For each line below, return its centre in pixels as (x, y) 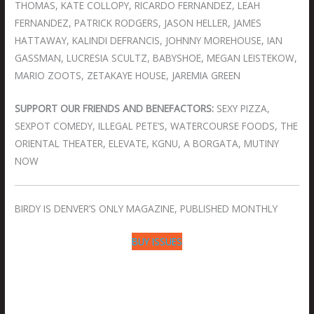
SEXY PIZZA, (242, 108)
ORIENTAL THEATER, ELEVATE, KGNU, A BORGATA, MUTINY (147, 143)
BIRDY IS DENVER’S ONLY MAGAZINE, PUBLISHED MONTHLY (146, 209)
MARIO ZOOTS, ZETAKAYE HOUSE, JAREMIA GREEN (128, 75)
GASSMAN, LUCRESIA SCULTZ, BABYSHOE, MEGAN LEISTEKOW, (156, 57)
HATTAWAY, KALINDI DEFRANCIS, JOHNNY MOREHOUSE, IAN (149, 40)
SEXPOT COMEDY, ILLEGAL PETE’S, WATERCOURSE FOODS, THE (157, 125)
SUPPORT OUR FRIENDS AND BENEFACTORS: (115, 108)
